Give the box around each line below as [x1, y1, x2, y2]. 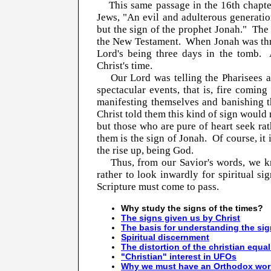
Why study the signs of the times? [121, 203, 263, 213]
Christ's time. [97, 60, 152, 72]
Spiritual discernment [121, 232, 209, 242]
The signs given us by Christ [121, 212, 240, 223]
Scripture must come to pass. [97, 181, 219, 193]
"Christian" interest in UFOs [121, 251, 237, 261]
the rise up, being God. [97, 145, 194, 157]
